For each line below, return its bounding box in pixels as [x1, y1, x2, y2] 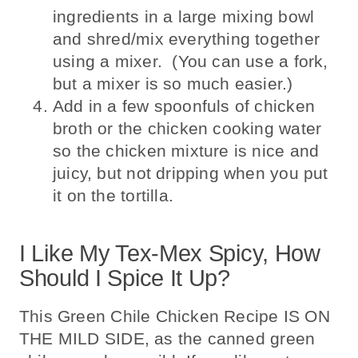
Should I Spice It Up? [19, 265, 230, 292]
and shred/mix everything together [53, 29, 320, 48]
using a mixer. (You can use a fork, [53, 51, 328, 70]
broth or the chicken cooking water [53, 118, 322, 137]
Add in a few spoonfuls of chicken [53, 96, 315, 115]
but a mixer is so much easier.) [53, 74, 293, 93]
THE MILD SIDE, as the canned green [19, 329, 316, 348]
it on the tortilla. [53, 185, 173, 205]
